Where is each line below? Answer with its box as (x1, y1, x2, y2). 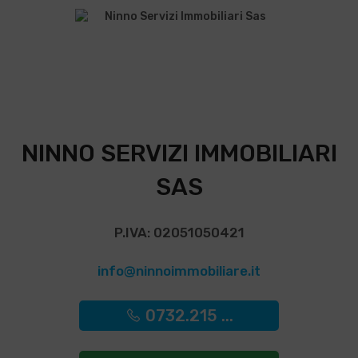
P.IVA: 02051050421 (113, 225, 245, 241)
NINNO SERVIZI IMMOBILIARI (21, 139, 337, 168)
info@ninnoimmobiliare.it (97, 263, 261, 279)
